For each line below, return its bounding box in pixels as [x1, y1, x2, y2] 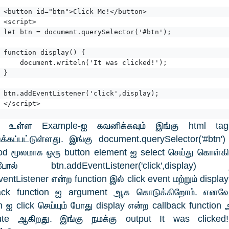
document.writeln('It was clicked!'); [4, 59, 167, 67]
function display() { [4, 49, 85, 57]
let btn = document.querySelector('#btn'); [4, 28, 171, 36]
